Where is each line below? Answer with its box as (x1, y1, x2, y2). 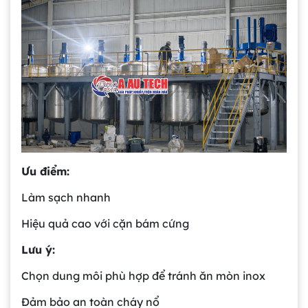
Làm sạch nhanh (21, 190, 111, 205)
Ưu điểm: (21, 164, 69, 179)
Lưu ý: (21, 243, 55, 257)
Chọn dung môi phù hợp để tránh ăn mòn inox (21, 269, 265, 283)
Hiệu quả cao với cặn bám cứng (21, 217, 189, 231)
